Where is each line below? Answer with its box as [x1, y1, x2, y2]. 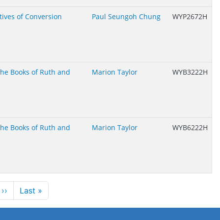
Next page [7, 185, 46, 195]
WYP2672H [172, 12, 207, 21]
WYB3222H [172, 67, 208, 77]
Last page [42, 185, 79, 195]
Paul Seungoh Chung [92, 12, 161, 21]
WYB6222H [172, 123, 208, 132]
